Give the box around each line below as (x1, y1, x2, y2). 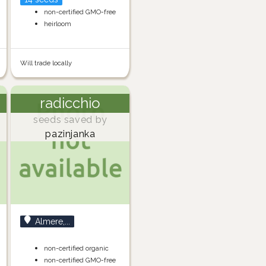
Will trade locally (20, 59, 72, 68)
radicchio (40, 94, 101, 112)
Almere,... (35, 217, 71, 227)
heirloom (44, 20, 72, 28)
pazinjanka (45, 128, 96, 140)
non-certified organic (44, 244, 109, 253)
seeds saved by (33, 114, 107, 126)
